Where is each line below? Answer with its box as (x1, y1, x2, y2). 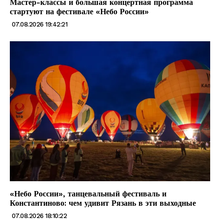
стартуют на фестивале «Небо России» (10, 6, 149, 16)
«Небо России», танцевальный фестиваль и (10, 189, 166, 199)
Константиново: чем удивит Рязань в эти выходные (10, 198, 196, 208)
